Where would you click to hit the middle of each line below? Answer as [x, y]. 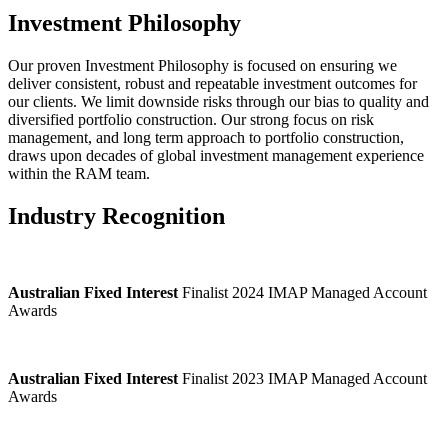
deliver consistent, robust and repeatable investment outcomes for [212, 83]
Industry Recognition [116, 215]
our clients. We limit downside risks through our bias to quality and [218, 101]
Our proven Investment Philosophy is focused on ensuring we [202, 65]
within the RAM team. [79, 173]
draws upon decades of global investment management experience [216, 155]
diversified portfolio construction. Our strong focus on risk [191, 119]
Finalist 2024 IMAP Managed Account [302, 292]
